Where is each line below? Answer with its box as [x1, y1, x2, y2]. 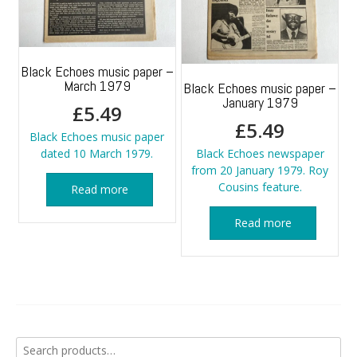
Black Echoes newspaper [195, 146, 324, 162]
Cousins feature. [218, 179, 302, 195]
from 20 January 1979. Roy [191, 163, 328, 178]
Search [15, 337, 50, 353]
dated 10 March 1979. [41, 146, 154, 162]
